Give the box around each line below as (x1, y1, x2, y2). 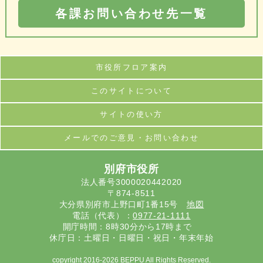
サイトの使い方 (100, 110, 163, 119)
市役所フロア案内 (95, 63, 168, 72)
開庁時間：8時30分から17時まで (62, 222, 201, 232)
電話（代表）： (72, 211, 133, 221)
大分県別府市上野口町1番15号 (59, 200, 187, 210)
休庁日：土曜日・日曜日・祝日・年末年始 (49, 233, 214, 243)
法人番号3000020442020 (81, 177, 182, 187)
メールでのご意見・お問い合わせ (64, 133, 199, 143)
